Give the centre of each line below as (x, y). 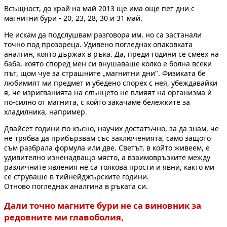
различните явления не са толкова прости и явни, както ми (109, 167)
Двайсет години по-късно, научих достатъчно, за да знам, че (111, 129)
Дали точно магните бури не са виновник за (103, 206)
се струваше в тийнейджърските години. (77, 177)
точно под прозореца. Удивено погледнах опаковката (98, 45)
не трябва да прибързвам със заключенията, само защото (107, 138)
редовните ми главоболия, (64, 217)
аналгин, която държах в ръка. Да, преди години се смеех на (111, 54)
